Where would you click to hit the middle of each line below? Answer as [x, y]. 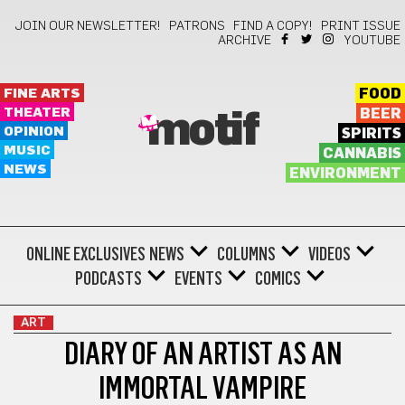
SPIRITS [371, 134]
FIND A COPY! [273, 26]
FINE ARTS [42, 94]
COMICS [278, 278]
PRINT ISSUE [361, 26]
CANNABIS [362, 154]
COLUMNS [246, 254]
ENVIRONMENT [345, 174]
